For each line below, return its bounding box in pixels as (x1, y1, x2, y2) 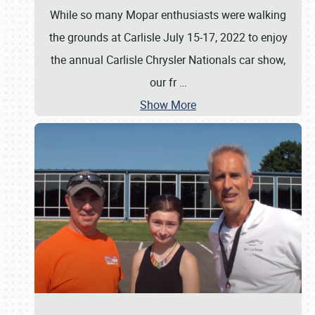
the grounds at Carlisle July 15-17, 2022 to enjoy (49, 30, 288, 45)
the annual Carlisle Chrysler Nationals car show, (51, 52, 285, 67)
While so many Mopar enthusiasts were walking (50, 7, 286, 22)
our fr (149, 75, 179, 90)
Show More (140, 97, 196, 112)
